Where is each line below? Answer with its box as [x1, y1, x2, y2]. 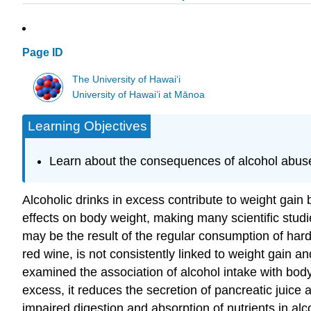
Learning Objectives [28, 119, 147, 134]
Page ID [22, 47, 63, 59]
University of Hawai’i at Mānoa [72, 89, 205, 100]
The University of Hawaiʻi [72, 74, 181, 85]
